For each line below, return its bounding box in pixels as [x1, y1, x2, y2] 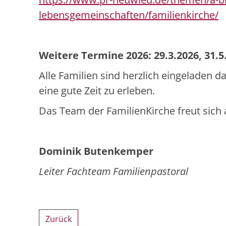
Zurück [45, 213, 72, 225]
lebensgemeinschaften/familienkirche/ [39, 8, 218, 22]
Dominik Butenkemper [39, 144, 153, 158]
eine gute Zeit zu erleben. [39, 84, 155, 98]
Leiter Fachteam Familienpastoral [39, 164, 188, 179]
